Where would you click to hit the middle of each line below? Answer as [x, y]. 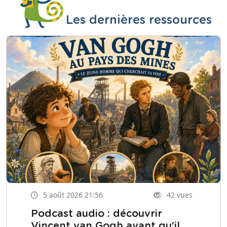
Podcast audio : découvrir [97, 214]
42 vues [180, 195]
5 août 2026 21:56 [73, 195]
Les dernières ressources [139, 20]
